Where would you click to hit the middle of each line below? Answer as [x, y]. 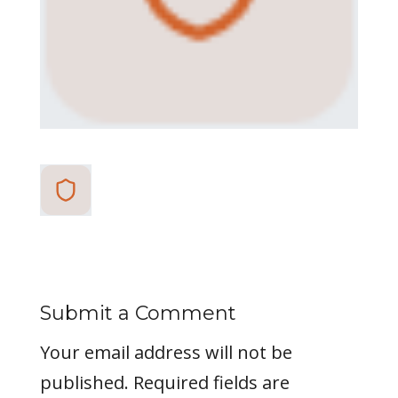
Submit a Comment [138, 314]
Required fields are [211, 383]
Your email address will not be [166, 353]
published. [84, 383]
